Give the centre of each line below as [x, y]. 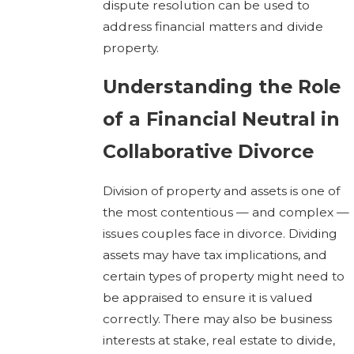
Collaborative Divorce [208, 152]
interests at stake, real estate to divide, [218, 340]
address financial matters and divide [213, 26]
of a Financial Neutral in [221, 119]
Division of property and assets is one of [221, 190]
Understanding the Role [221, 87]
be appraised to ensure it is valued [207, 297]
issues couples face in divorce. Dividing [220, 233]
